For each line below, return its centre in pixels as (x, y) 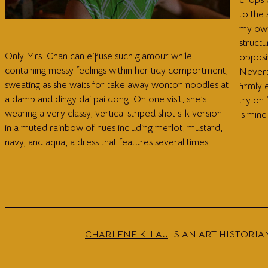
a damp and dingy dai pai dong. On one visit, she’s (106, 99)
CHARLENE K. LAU (127, 234)
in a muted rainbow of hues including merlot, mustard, (114, 128)
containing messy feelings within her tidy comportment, (116, 70)
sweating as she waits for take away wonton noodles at (117, 85)
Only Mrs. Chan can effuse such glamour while (98, 56)
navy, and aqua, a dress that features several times (106, 142)
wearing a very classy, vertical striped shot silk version (113, 113)
